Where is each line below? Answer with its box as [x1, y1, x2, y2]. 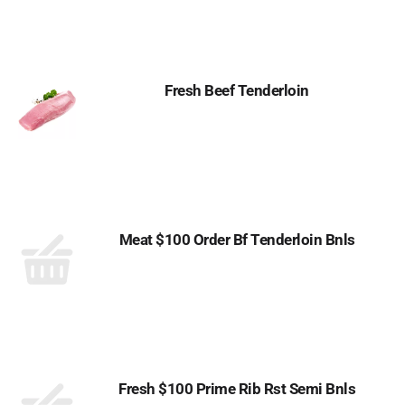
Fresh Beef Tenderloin [165, 81, 309, 99]
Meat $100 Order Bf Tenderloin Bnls [118, 231, 355, 249]
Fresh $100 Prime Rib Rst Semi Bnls [118, 380, 355, 398]
